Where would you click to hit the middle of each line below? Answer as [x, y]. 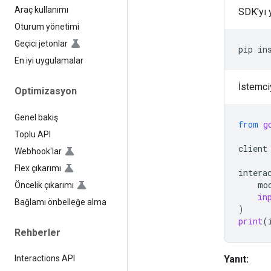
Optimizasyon [46, 91]
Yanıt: [236, 259]
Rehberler [38, 232]
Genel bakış [36, 117]
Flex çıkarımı [38, 168]
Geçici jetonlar [41, 44]
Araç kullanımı [41, 10]
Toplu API [33, 134]
